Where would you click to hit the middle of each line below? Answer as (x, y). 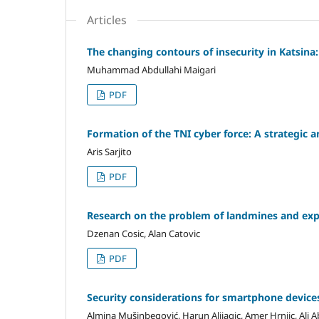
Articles (107, 20)
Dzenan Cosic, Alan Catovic (143, 233)
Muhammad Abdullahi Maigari (151, 69)
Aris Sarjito (109, 151)
